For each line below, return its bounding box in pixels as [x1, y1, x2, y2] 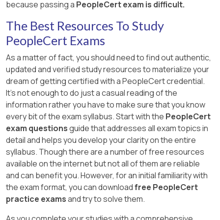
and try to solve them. [66, 193, 145, 204]
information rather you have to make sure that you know [6, 99, 205, 110]
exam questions [6, 122, 68, 134]
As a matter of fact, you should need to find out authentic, [6, 52, 211, 63]
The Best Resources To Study [6, 18, 164, 33]
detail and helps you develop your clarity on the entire [6, 134, 196, 145]
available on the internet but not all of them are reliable [6, 158, 200, 169]
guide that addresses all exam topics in [68, 122, 208, 134]
